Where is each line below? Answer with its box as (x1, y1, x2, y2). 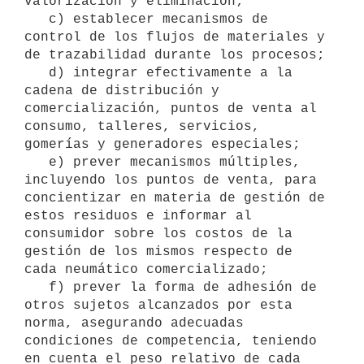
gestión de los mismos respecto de (24, 244, 292, 259)
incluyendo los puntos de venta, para (24, 172, 317, 188)
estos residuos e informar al (24, 208, 252, 223)
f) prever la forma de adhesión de (24, 279, 49, 295)
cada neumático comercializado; (24, 262, 268, 277)
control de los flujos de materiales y (24, 29, 325, 45)
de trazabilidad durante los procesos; (24, 47, 325, 63)
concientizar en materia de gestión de (24, 190, 325, 206)
